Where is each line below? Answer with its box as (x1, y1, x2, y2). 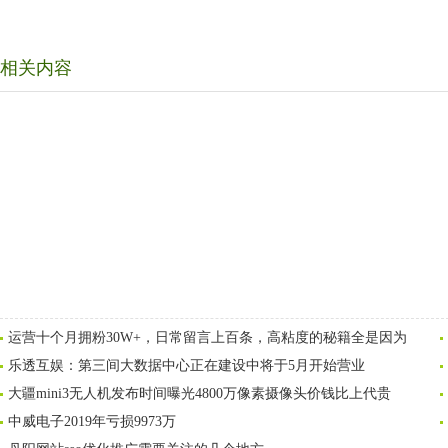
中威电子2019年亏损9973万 (8, 414, 176, 429)
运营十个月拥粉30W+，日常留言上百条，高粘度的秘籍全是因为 (8, 330, 407, 345)
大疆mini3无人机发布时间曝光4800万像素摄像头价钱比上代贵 (8, 386, 391, 401)
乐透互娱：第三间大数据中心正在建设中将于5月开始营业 (8, 358, 365, 373)
